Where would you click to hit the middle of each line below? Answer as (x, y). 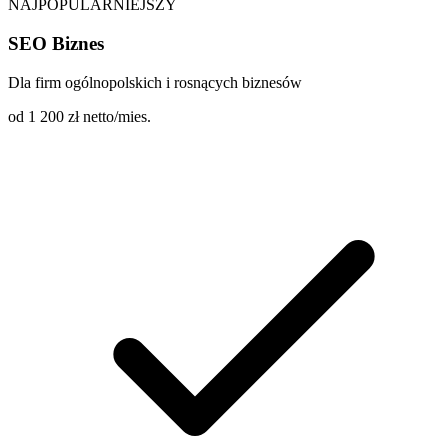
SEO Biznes (56, 43)
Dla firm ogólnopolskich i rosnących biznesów (155, 82)
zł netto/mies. (109, 116)
